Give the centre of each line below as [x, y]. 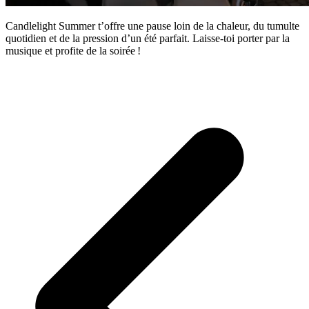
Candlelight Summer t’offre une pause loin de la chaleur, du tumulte [152, 26]
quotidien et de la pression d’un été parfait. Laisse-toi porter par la [148, 39]
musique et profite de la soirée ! [73, 51]
